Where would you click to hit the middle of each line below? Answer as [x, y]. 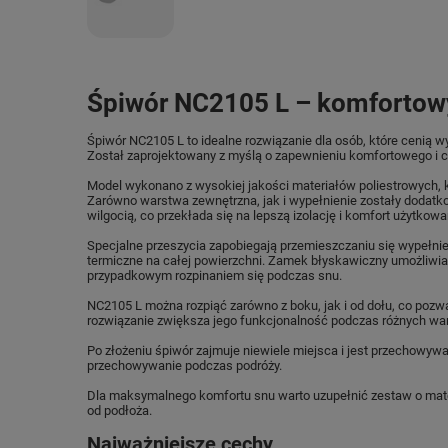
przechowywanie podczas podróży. [184, 365]
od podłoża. [119, 410]
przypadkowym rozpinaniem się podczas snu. [214, 275]
